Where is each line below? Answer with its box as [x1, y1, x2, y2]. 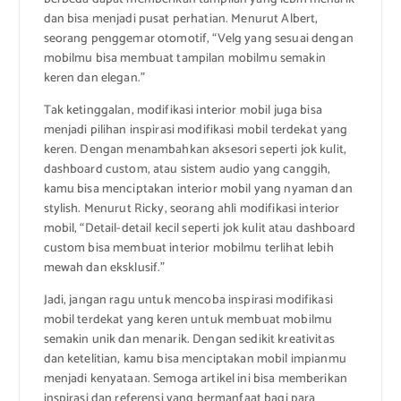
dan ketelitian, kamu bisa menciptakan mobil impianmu [43, 349, 346, 371]
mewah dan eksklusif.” [43, 258, 166, 279]
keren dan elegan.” [43, 68, 146, 90]
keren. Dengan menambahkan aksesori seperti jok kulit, [43, 140, 346, 161]
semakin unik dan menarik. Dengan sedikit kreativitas [43, 329, 335, 351]
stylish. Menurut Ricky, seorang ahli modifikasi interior [43, 199, 340, 220]
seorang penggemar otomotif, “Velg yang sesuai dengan [43, 29, 354, 50]
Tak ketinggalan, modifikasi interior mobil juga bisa [43, 100, 322, 122]
